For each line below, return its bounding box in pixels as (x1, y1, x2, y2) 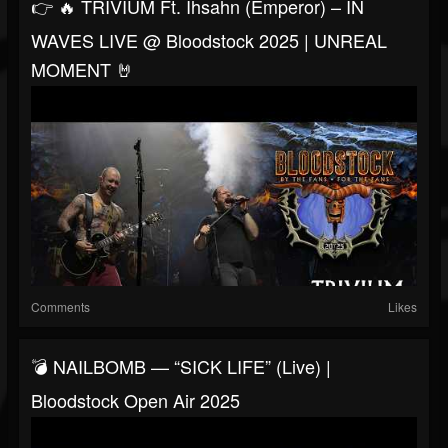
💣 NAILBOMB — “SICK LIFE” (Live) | (31, 353, 331, 380)
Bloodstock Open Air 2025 (31, 387, 240, 414)
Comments (31, 298, 90, 316)
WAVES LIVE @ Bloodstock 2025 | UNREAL (31, 27, 387, 54)
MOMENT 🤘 (31, 56, 134, 83)
